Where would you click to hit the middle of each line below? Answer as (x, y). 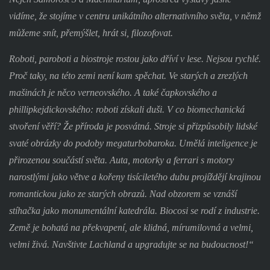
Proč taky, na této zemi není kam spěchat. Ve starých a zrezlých (128, 75)
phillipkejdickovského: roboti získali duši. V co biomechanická (127, 109)
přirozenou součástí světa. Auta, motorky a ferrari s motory (121, 160)
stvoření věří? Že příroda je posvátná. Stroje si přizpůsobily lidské (133, 126)
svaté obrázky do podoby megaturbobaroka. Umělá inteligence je (133, 143)
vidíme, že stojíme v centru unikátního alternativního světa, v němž (135, 16)
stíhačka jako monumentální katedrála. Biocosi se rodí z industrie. (134, 210)
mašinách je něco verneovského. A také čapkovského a (113, 92)
